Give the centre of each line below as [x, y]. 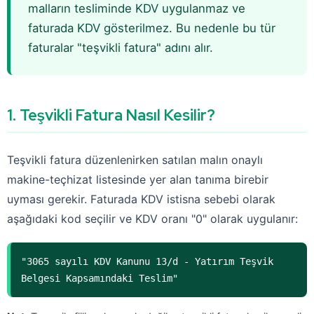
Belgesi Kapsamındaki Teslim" [100, 278]
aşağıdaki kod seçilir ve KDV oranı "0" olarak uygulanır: [152, 219]
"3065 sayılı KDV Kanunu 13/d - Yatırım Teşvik [147, 261]
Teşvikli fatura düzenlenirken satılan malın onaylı [135, 160]
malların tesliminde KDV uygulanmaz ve [137, 8]
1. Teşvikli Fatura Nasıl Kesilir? [111, 115]
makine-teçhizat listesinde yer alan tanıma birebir [138, 179]
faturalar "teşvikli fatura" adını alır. [121, 48]
